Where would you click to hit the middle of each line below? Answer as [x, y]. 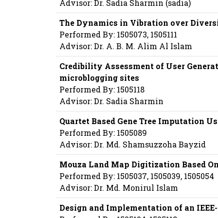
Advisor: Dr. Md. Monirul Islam [119, 188]
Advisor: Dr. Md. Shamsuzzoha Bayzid [133, 145]
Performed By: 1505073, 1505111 [118, 35]
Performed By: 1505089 [103, 133]
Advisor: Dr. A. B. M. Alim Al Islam [126, 46]
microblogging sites [99, 78]
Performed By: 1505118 [102, 90]
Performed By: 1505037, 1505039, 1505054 [137, 176]
